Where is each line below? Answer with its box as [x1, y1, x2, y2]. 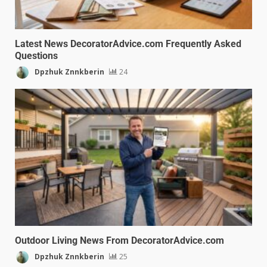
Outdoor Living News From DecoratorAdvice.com [15, 234, 224, 246]
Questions [15, 49, 58, 61]
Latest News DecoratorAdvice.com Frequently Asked [15, 38, 241, 49]
